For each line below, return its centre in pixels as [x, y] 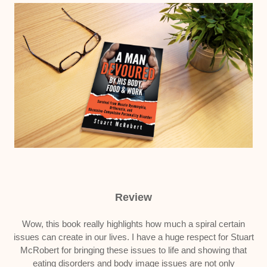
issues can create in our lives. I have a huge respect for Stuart [133, 237]
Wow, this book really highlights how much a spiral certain [133, 224]
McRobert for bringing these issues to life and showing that [133, 250]
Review [133, 197]
